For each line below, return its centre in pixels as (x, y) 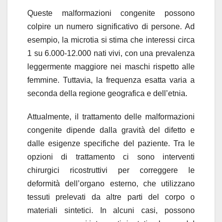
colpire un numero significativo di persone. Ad (111, 26)
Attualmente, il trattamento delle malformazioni (111, 116)
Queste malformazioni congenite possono (111, 13)
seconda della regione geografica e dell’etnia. (107, 93)
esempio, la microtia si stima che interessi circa (111, 40)
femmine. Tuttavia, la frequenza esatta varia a (111, 80)
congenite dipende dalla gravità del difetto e (111, 130)
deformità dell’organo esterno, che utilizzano (111, 183)
